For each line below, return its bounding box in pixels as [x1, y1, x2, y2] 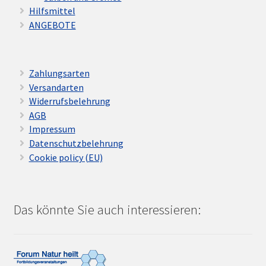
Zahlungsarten [28, 67, 90, 80]
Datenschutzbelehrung [28, 137, 123, 149]
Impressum [28, 123, 75, 135]
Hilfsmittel [28, 5, 75, 17]
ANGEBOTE [28, 18, 76, 31]
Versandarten [28, 81, 84, 93]
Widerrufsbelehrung [28, 95, 110, 107]
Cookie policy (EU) [28, 151, 103, 163]
